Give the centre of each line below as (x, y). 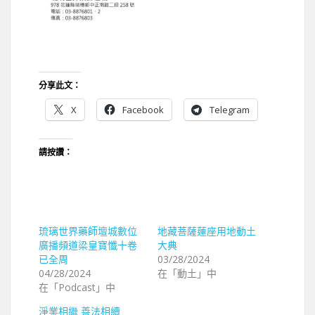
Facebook (143, 110)
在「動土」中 (187, 274)
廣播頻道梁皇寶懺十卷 (88, 245)
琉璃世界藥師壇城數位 (88, 231)
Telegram (230, 110)
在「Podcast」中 (77, 288)
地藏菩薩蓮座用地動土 (207, 231)
